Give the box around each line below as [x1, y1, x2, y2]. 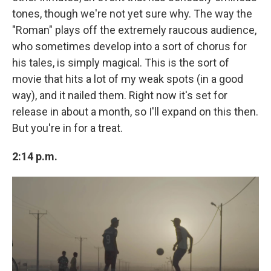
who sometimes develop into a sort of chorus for [12, 39, 247, 53]
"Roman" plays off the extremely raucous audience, [12, 23, 256, 36]
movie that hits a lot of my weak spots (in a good [12, 72, 243, 85]
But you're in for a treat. [12, 121, 123, 134]
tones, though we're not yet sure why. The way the [12, 7, 252, 20]
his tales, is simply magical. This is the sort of [12, 56, 229, 69]
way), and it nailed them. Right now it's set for [12, 88, 227, 102]
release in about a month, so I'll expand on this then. [12, 105, 258, 118]
